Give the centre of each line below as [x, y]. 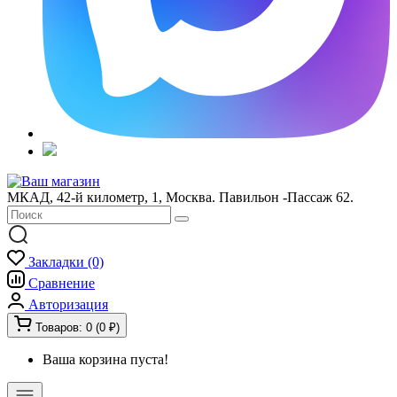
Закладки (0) [66, 262]
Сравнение [62, 283]
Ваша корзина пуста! [105, 359]
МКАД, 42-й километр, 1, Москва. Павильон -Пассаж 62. [180, 197]
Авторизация [68, 304]
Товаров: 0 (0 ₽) [78, 327]
